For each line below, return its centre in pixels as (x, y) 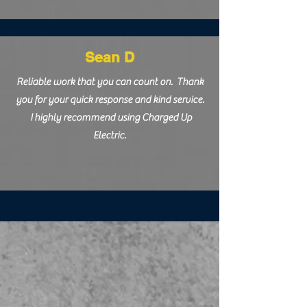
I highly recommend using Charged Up (110, 118)
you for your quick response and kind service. (110, 100)
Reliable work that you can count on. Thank (110, 82)
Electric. (110, 135)
